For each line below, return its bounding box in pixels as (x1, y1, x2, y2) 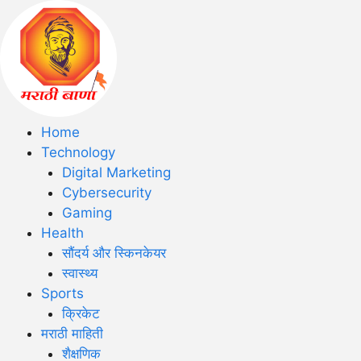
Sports (41, 285, 84, 301)
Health (41, 225, 84, 241)
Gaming (61, 205, 112, 221)
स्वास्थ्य (61, 265, 98, 281)
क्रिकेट (61, 305, 100, 322)
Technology (41, 144, 115, 160)
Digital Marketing (61, 164, 171, 180)
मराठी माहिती (41, 326, 103, 342)
